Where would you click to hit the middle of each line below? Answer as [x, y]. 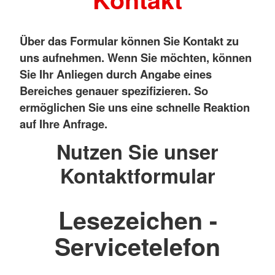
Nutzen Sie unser [137, 151]
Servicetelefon [137, 246]
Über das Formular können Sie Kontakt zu [129, 41]
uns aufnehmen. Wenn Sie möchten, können [136, 57]
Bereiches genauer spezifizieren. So [114, 90]
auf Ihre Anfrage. [64, 123]
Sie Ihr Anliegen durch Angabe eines [116, 74]
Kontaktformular [137, 175]
